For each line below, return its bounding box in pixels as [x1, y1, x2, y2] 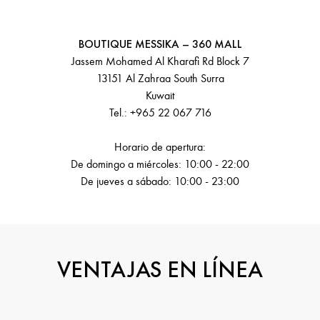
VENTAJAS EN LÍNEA [57, 255, 263, 284]
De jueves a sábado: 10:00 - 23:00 [81, 174, 239, 188]
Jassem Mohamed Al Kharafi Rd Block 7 [71, 54, 249, 68]
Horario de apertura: [114, 140, 206, 154]
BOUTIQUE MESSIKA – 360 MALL [78, 36, 242, 51]
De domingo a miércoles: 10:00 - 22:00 [71, 157, 249, 171]
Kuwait [146, 89, 174, 102]
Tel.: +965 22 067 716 [109, 106, 211, 119]
